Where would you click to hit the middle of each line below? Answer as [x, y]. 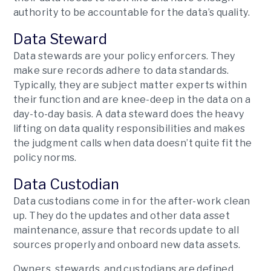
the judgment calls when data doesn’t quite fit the [132, 143]
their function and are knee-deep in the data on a [132, 100]
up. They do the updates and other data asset [122, 216]
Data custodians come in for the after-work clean [132, 201]
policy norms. [46, 158]
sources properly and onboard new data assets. [128, 245]
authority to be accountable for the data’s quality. [132, 12]
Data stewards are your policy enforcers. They [124, 56]
